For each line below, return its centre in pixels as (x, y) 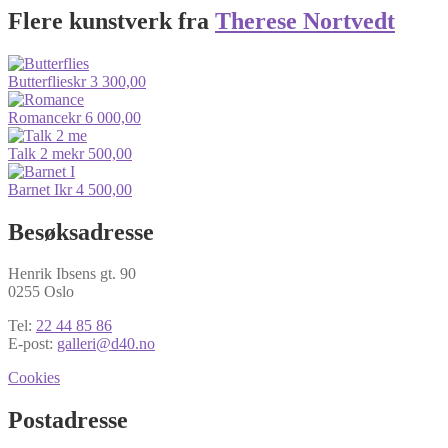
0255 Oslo (41, 292)
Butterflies (40, 81)
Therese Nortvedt (305, 20)
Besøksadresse (81, 231)
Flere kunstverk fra (111, 20)
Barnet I (33, 189)
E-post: (32, 344)
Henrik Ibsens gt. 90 (72, 274)
